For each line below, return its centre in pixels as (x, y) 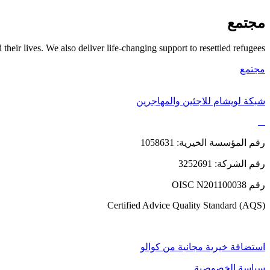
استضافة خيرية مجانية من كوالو (203, 247)
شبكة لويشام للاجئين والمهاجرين (201, 101)
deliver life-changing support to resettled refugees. (172, 48)
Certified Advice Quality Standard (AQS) (186, 206)
